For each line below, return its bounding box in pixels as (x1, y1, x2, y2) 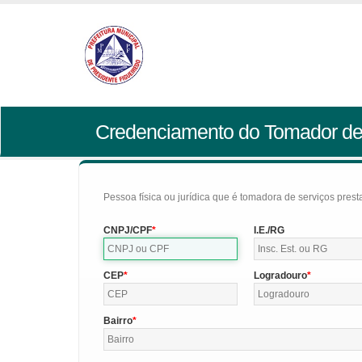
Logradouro (254, 270, 308, 281)
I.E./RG (254, 225, 285, 236)
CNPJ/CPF (103, 225, 152, 236)
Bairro (103, 315, 133, 326)
